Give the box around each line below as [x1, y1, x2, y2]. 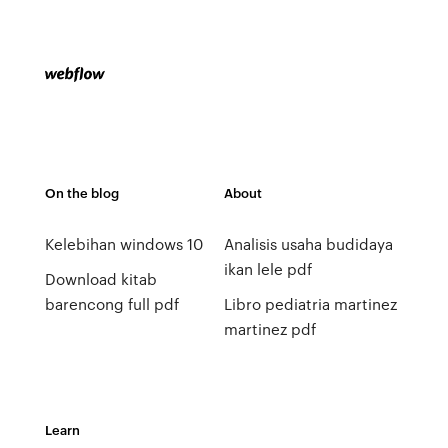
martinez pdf [223, 318, 316, 340]
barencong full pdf [44, 293, 179, 315]
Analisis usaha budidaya [223, 233, 393, 255]
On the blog [44, 183, 119, 202]
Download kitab [44, 268, 157, 290]
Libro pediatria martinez [223, 293, 397, 315]
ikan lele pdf [223, 258, 312, 280]
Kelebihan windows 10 [44, 233, 203, 255]
